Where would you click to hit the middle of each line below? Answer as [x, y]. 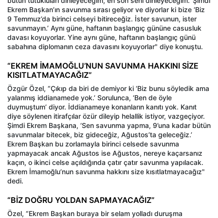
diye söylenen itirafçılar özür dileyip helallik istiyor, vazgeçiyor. [106, 116]
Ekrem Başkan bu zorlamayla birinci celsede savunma [93, 144]
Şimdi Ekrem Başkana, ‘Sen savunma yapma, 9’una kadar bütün [109, 126]
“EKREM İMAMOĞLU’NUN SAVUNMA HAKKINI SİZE [103, 66]
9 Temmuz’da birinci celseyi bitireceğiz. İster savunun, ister [102, 19]
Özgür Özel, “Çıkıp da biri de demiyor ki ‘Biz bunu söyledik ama [108, 89]
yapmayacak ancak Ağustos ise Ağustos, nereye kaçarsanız [105, 153]
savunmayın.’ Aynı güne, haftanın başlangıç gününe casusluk [104, 28]
